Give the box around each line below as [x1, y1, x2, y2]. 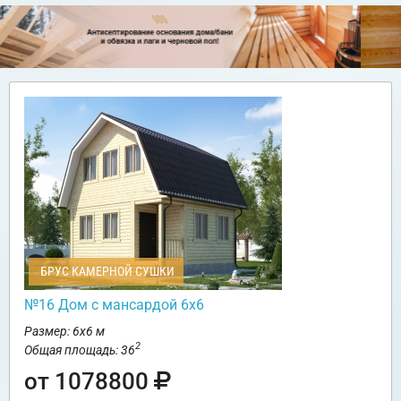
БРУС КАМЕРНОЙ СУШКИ [38, 263, 175, 278]
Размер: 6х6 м [24, 323, 105, 338]
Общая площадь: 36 [24, 342, 135, 357]
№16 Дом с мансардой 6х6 [24, 295, 204, 313]
